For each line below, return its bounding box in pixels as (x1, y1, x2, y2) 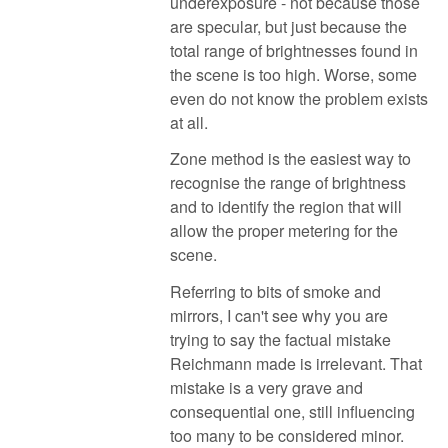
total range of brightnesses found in (170, 38, 418, 62)
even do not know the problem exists (170, 86, 428, 110)
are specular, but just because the (170, 14, 407, 38)
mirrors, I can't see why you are (170, 304, 388, 328)
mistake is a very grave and (170, 376, 363, 400)
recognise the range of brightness (170, 171, 406, 195)
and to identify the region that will (170, 195, 402, 219)
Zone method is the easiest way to (170, 147, 411, 171)
